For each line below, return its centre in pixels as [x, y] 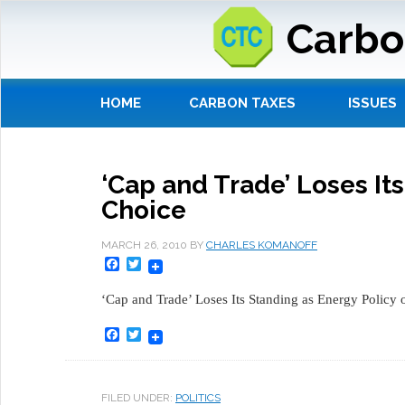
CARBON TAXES [242, 104]
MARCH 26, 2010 [144, 245]
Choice [144, 211]
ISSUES [372, 104]
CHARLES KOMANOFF [262, 245]
